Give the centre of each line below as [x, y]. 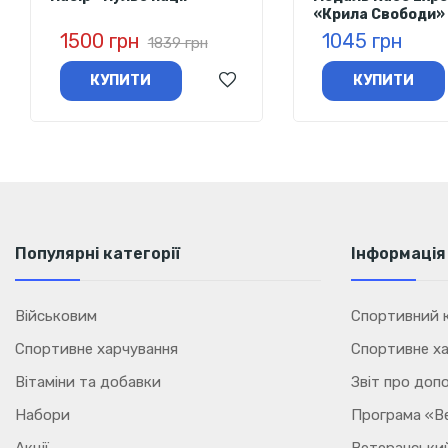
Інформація [398, 253]
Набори [42, 414]
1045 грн [363, 40]
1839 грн [177, 42]
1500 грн [99, 40]
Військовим [56, 315]
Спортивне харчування [96, 348]
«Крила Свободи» [378, 14]
